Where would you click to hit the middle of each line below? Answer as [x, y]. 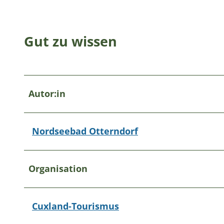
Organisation [58, 168]
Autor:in [47, 93]
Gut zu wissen [70, 41]
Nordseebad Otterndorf [85, 131]
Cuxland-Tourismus [75, 206]
